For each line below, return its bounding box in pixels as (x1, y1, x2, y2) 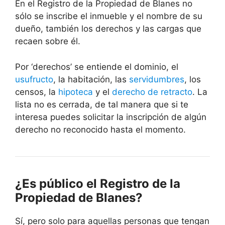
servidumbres (129, 74, 184, 84)
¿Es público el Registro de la (15, 176, 180, 191)
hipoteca (58, 86, 93, 97)
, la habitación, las (53, 74, 129, 84)
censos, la (15, 86, 58, 97)
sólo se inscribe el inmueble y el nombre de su (15, 11, 202, 22)
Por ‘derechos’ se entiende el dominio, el (15, 61, 178, 72)
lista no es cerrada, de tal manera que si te (15, 99, 188, 109)
